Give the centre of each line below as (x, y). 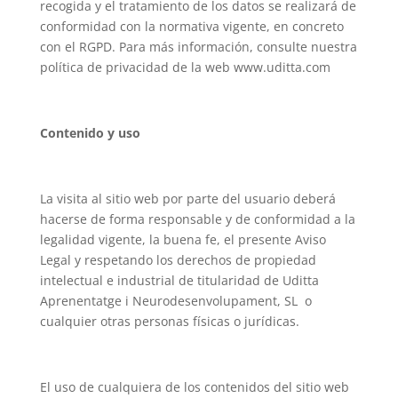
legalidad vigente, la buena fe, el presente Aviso (183, 239)
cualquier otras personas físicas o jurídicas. (169, 321)
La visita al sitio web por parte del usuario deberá (187, 199)
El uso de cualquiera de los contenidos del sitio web (194, 387)
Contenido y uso (90, 133)
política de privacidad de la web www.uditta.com (185, 67)
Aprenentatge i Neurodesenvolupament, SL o (175, 301)
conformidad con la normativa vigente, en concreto (191, 26)
